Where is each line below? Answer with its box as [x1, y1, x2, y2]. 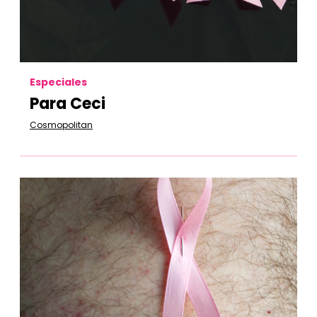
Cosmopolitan [30, 119, 93, 131]
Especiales [30, 75, 87, 89]
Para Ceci [30, 93, 105, 115]
